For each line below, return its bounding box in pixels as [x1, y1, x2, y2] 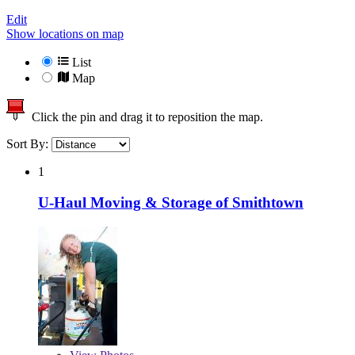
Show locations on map [6, 27, 124, 41]
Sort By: [6, 137, 52, 151]
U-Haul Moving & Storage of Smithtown [38, 193, 303, 211]
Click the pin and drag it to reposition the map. [25, 110, 263, 124]
